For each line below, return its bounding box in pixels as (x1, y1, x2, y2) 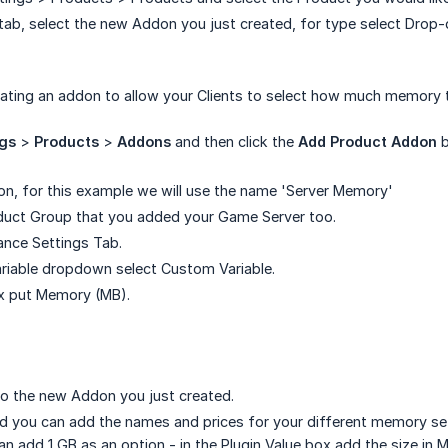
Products (34, 133, 99, 151)
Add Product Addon (298, 133, 437, 151)
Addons (117, 133, 171, 151)
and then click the (171, 133, 298, 151)
